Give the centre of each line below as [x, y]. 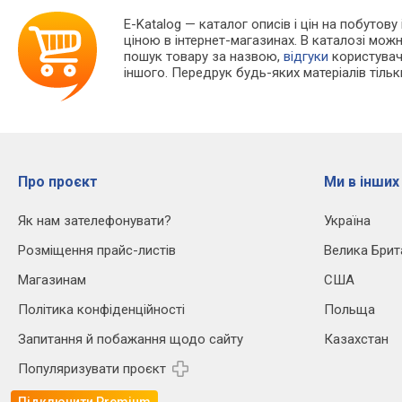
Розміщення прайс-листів [97, 251]
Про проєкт [58, 182]
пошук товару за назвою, [204, 57]
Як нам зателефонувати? [95, 221]
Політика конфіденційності [101, 310]
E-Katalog [153, 25]
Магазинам [52, 280]
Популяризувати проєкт [92, 369]
